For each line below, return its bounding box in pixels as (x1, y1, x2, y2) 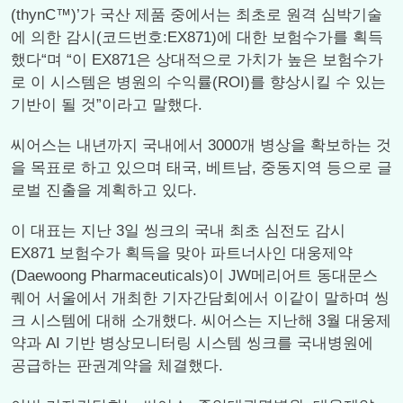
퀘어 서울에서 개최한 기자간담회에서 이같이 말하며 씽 (11, 290, 390, 307)
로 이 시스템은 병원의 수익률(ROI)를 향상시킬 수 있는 (11, 74, 386, 91)
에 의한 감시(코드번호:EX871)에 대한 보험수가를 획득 (11, 29, 383, 46)
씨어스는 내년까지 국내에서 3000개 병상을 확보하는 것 (11, 137, 391, 154)
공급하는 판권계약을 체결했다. (11, 357, 223, 374)
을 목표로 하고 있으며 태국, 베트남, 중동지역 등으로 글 (11, 159, 392, 176)
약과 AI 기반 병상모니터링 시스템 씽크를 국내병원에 (11, 335, 373, 352)
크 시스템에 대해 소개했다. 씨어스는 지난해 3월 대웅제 (11, 312, 391, 329)
